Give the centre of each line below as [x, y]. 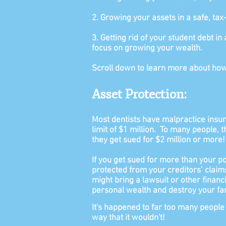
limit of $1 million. [126, 130]
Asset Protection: [139, 94]
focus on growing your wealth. [147, 48]
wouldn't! [148, 218]
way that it [112, 218]
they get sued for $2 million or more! [158, 140]
